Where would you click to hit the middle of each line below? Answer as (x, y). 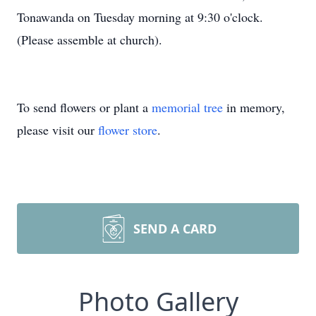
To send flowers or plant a (84, 107)
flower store (128, 130)
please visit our (57, 130)
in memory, (254, 107)
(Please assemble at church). (90, 39)
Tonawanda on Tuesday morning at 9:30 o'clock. (140, 17)
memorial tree (187, 107)
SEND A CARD (175, 229)
